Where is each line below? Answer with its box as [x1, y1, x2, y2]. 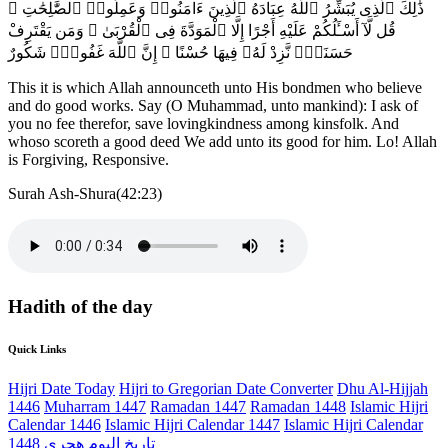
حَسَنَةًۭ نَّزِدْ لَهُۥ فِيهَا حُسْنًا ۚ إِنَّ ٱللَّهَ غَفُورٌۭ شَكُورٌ [8, 43, 353, 61]
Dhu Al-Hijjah [337, 379, 428, 397]
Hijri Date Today [8, 379, 115, 397]
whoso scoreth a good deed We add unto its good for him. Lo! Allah [8, 132, 437, 150]
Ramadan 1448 [250, 397, 346, 415]
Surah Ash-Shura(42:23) [8, 184, 162, 202]
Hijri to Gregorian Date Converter [119, 379, 333, 397]
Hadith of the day [8, 295, 153, 317]
